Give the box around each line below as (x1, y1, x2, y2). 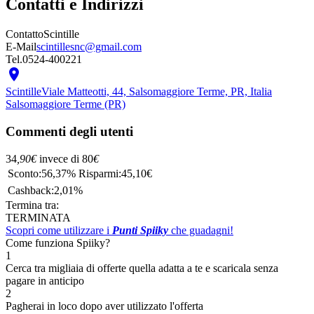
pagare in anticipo (6, 274, 84, 287)
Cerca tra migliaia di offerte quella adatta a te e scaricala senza (6, 261, 278, 274)
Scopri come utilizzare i (6, 224, 112, 236)
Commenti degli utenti (6, 123, 133, 139)
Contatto (6, 28, 43, 41)
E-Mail (6, 41, 36, 53)
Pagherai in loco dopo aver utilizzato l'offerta (6, 299, 203, 312)
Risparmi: (78, 167, 121, 179)
